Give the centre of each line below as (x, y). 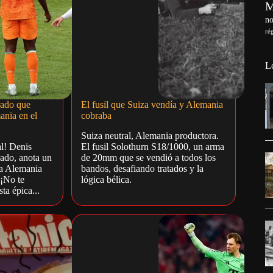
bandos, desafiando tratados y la (143, 168)
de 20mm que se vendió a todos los (149, 157)
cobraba (97, 116)
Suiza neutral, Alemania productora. (150, 135)
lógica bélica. (107, 179)
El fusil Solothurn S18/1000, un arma (153, 146)
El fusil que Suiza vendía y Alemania (152, 105)
